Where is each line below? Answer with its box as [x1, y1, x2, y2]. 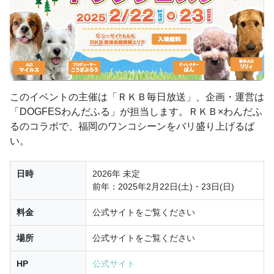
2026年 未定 [92, 169, 140, 179]
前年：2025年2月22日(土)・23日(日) [92, 182, 234, 192]
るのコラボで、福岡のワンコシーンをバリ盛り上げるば [10, 121, 254, 132]
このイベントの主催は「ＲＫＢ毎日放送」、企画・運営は [10, 92, 264, 103]
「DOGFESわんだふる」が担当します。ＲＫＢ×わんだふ [10, 106, 262, 117]
